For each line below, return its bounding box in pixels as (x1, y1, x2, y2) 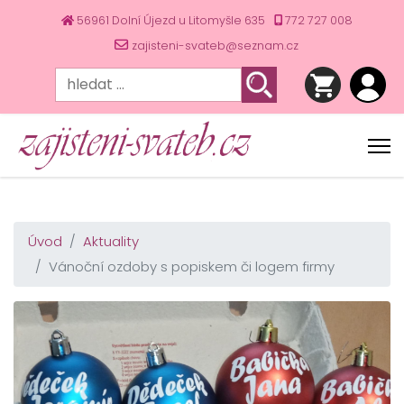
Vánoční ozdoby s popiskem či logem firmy (49, 257, 335, 276)
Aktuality (83, 232, 139, 251)
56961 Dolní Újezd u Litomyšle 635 (76, 13, 265, 28)
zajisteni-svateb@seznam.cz (132, 38, 298, 53)
